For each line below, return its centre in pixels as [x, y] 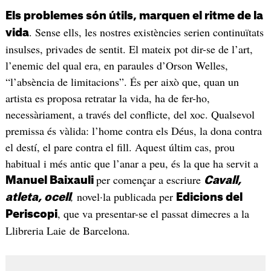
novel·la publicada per [126, 197]
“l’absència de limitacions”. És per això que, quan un [122, 82]
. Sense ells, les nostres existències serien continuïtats [146, 32]
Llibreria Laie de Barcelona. [67, 231]
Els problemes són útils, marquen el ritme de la [134, 16]
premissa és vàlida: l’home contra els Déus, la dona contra [133, 131]
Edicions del [209, 198]
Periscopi [31, 214]
